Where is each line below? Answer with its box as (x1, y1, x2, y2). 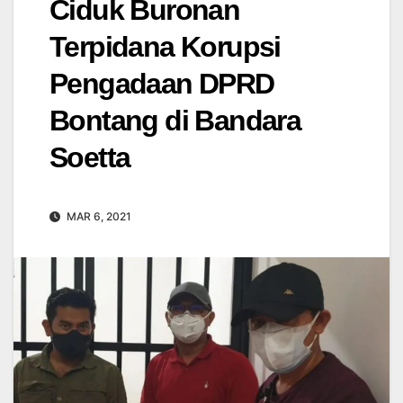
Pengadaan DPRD (49, 67, 274, 100)
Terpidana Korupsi (49, 30, 281, 63)
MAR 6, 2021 (64, 209, 131, 223)
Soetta (49, 140, 130, 174)
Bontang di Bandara (49, 103, 301, 137)
